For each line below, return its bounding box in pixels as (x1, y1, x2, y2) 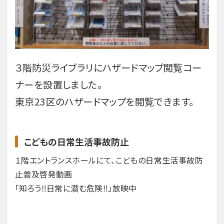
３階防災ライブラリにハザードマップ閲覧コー (15, 60, 202, 74)
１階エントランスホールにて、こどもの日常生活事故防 (15, 153, 203, 166)
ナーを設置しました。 (15, 77, 102, 91)
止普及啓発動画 (15, 167, 72, 180)
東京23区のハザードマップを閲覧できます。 (15, 94, 194, 108)
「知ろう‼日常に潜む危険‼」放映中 (15, 181, 137, 194)
